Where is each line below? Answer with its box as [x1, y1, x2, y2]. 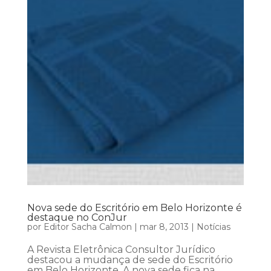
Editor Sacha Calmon [43, 221, 132, 233]
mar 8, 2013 [139, 221, 189, 233]
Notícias [196, 221, 230, 233]
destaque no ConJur [27, 212, 127, 224]
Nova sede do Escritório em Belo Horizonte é [27, 202, 242, 214]
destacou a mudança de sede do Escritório [27, 254, 233, 266]
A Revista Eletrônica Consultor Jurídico [27, 244, 215, 256]
